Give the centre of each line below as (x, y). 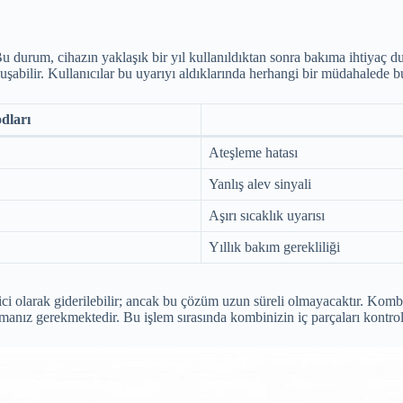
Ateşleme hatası (253, 152)
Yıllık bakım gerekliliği (274, 246)
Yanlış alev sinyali (260, 184)
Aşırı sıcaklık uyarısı (267, 215)
